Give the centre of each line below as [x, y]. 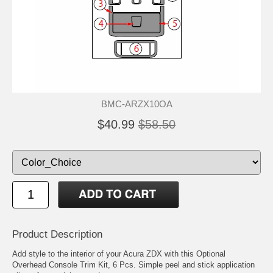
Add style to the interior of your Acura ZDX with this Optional [119, 253]
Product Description [57, 234]
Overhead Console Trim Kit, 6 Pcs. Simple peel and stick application [133, 264]
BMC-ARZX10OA [136, 104]
